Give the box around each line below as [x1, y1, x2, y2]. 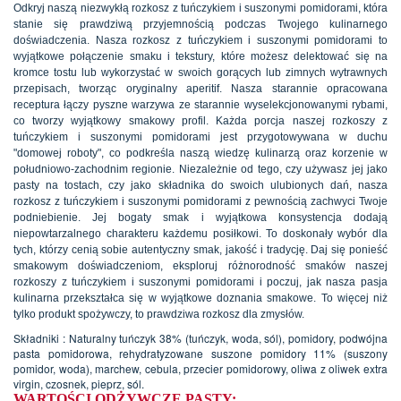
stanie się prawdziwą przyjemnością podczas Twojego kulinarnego [13, 17, 388, 30]
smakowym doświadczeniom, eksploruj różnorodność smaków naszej [13, 259, 388, 272]
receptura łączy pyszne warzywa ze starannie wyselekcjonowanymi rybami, [13, 98, 388, 111]
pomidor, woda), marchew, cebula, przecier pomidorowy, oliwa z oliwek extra [13, 361, 388, 377]
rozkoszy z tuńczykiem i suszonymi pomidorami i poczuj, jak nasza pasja [13, 275, 388, 288]
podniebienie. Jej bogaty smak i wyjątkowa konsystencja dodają [13, 210, 388, 224]
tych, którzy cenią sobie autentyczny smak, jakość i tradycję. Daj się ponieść [13, 243, 388, 256]
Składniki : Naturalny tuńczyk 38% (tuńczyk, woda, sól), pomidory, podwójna [13, 330, 388, 346]
